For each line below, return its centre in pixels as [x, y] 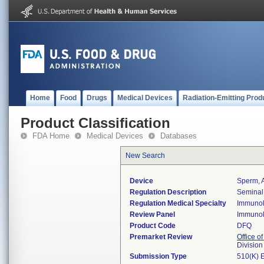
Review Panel [152, 214]
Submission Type [158, 256]
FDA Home [51, 136]
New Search [145, 156]
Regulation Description [168, 192]
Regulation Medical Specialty [178, 203]
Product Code [153, 226]
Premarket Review [161, 237]
